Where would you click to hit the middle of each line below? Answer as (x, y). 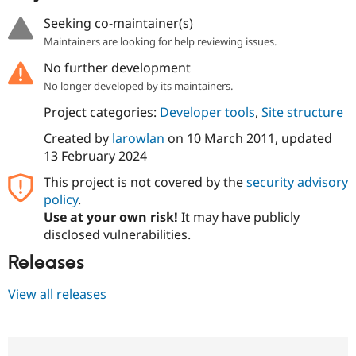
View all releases (57, 294)
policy (60, 200)
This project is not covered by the (145, 182)
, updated (303, 139)
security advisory (297, 182)
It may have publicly (238, 217)
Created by (77, 139)
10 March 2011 (230, 139)
